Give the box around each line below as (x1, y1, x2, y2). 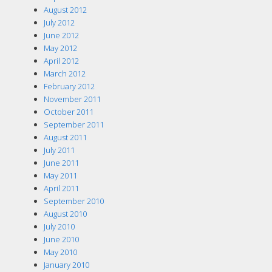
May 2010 (43, 246, 77, 257)
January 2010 (43, 259, 89, 270)
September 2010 (43, 195, 104, 206)
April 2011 (43, 182, 79, 194)
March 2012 (43, 67, 86, 79)
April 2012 (43, 55, 79, 66)
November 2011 (43, 93, 101, 104)
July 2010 (43, 220, 75, 232)
